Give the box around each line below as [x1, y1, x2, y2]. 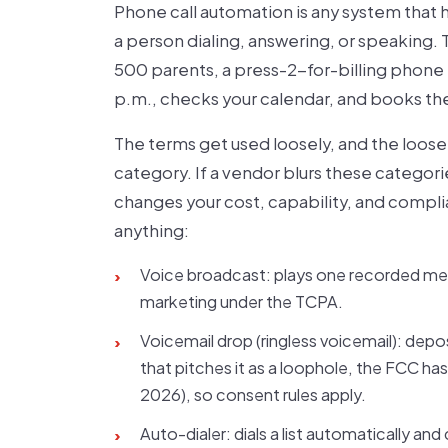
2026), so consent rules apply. [140, 384, 366, 405]
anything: [114, 220, 189, 241]
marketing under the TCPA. [140, 291, 343, 312]
